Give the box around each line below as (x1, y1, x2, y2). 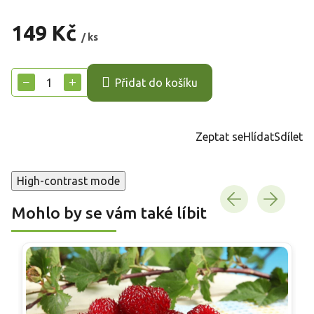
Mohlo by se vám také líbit (11, 203, 207, 221)
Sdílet (274, 130, 303, 143)
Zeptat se (196, 130, 243, 143)
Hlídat (243, 130, 274, 143)
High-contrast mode (17, 174, 120, 187)
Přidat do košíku (115, 76, 198, 90)
